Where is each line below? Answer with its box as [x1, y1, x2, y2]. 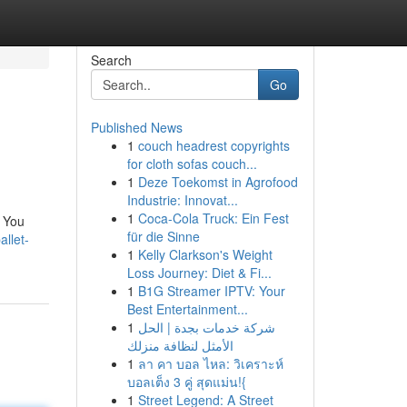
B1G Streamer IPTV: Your [137, 282, 285, 300]
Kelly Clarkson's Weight [137, 245, 273, 263]
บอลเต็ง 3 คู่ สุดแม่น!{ [126, 372, 246, 391]
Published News [90, 118, 183, 136]
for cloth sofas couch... [126, 154, 257, 173]
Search [90, 51, 132, 69]
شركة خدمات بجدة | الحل [137, 318, 275, 336]
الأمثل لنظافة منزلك [126, 336, 233, 354]
